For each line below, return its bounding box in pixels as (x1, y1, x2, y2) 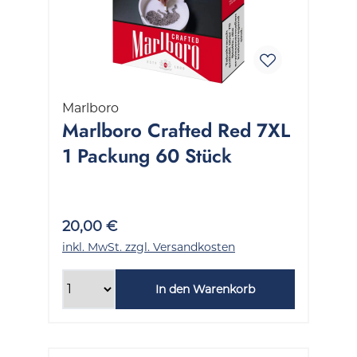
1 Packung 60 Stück (62, 142, 232, 169)
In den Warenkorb (155, 281, 255, 296)
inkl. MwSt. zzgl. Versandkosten (62, 239, 235, 254)
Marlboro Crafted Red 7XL (62, 116, 290, 143)
